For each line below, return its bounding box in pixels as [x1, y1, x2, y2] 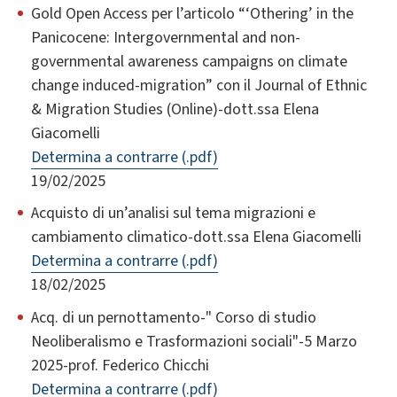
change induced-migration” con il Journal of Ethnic [31, 74, 367, 97]
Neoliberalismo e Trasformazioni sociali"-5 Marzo [31, 331, 357, 354]
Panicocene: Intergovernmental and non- [31, 26, 300, 49]
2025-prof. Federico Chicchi [31, 354, 209, 378]
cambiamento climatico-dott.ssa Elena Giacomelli [31, 226, 362, 249]
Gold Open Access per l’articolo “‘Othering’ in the [31, 2, 354, 25]
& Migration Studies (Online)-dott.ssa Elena [31, 97, 319, 121]
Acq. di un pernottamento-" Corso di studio [31, 307, 316, 330]
